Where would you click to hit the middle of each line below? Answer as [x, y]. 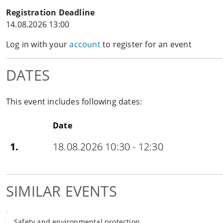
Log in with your [38, 45]
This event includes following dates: [74, 102]
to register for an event [146, 45]
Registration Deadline [51, 13]
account [85, 45]
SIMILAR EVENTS [61, 191]
